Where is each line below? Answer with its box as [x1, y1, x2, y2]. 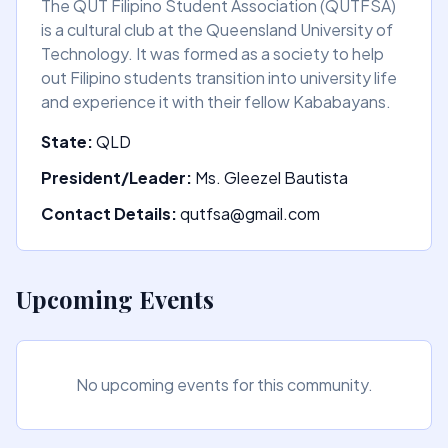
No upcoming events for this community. [75, 374, 373, 395]
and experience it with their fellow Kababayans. [41, 91, 391, 112]
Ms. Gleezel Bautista [192, 167, 348, 188]
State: [41, 131, 93, 152]
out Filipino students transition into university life [41, 67, 397, 88]
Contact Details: [41, 203, 177, 224]
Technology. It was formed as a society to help [41, 43, 384, 64]
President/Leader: [41, 167, 192, 188]
